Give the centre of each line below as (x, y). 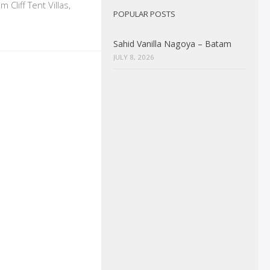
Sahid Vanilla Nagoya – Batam (172, 44)
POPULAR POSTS (144, 14)
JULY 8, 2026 (134, 57)
